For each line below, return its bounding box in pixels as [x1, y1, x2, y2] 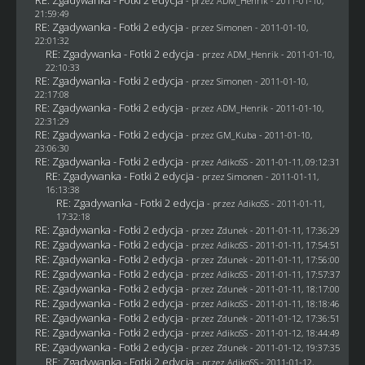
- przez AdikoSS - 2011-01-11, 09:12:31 [185, 155, 340, 168]
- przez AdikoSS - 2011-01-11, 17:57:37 [185, 267, 340, 280]
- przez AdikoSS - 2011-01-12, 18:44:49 [185, 326, 340, 339]
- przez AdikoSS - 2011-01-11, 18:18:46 [185, 297, 340, 310]
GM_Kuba [216, 128, 257, 141]
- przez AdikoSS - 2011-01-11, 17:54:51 [185, 238, 340, 251]
